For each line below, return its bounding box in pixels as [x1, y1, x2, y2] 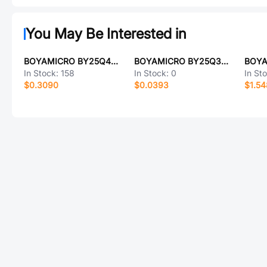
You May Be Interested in [26, 25, 187, 42]
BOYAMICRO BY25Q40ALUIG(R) [111, 56, 118, 66]
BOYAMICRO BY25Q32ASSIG [221, 56, 228, 66]
